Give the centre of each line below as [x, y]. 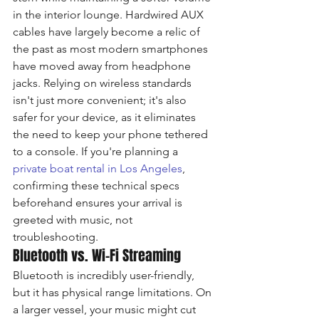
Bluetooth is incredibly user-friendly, [105, 275]
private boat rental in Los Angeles [98, 168]
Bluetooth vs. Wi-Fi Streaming [97, 256]
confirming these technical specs [98, 185]
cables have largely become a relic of [108, 32]
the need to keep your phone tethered [112, 134]
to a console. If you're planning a [97, 151]
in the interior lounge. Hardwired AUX [110, 15]
